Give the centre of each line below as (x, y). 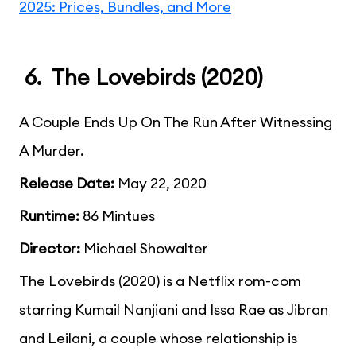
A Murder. (52, 150)
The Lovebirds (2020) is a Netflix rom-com (160, 281)
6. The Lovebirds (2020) (141, 77)
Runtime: (49, 215)
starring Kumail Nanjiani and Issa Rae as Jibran (174, 309)
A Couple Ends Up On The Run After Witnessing (176, 122)
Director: (50, 248)
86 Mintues (117, 215)
